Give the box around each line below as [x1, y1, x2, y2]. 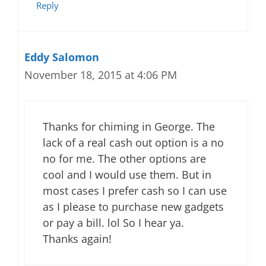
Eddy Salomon [24, 50, 99, 64]
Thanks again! [43, 232, 112, 246]
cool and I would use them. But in [43, 167, 211, 182]
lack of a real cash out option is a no [43, 135, 224, 150]
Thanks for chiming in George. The [43, 119, 215, 134]
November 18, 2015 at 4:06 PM [24, 68, 177, 82]
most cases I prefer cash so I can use [43, 183, 227, 198]
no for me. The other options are [43, 151, 206, 166]
